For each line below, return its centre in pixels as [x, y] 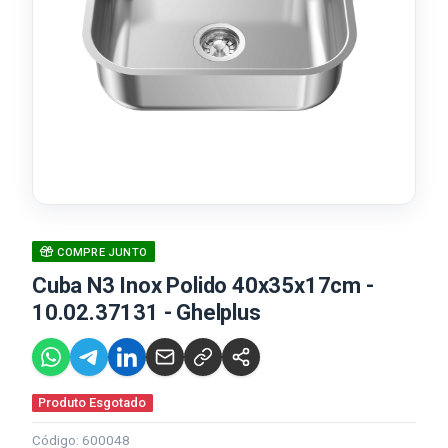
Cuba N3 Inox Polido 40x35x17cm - [203, 285]
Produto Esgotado [92, 402]
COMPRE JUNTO [101, 252]
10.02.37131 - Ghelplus [146, 312]
